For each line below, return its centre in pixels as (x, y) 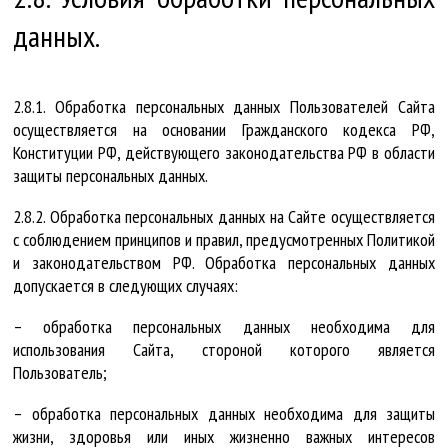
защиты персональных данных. (110, 175)
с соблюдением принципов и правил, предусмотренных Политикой (224, 239)
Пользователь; (60, 372)
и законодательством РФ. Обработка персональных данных (224, 262)
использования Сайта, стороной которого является (224, 349)
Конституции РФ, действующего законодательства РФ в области (224, 152)
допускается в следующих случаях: (125, 285)
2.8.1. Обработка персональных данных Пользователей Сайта (224, 106)
